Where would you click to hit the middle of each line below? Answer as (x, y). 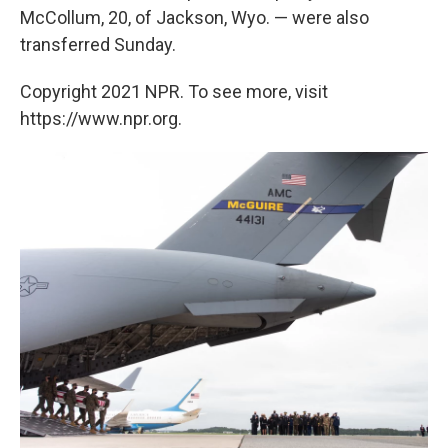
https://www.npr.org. (101, 119)
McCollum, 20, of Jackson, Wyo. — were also (194, 18)
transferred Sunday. (98, 45)
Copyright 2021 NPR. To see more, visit (174, 92)
